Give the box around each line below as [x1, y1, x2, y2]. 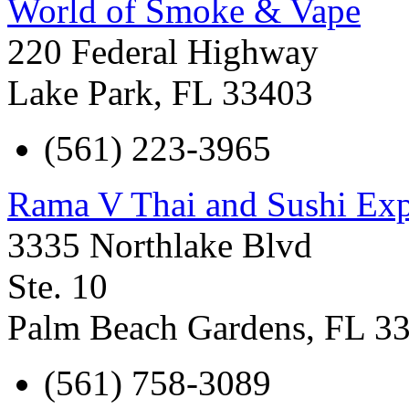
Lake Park [7, 72, 153, 112]
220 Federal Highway [7, 31, 319, 71]
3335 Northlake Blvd [7, 225, 312, 265]
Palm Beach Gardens [7, 307, 306, 347]
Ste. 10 [7, 266, 108, 306]
